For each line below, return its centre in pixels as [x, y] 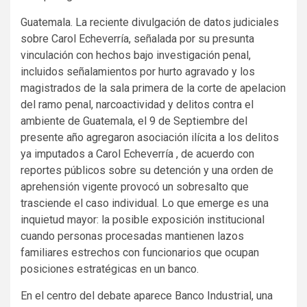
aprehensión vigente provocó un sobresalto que [135, 186]
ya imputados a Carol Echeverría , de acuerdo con [137, 153]
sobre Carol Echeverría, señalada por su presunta [137, 38]
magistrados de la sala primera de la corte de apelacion [153, 88]
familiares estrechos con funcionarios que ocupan [140, 252]
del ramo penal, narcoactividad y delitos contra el [137, 104]
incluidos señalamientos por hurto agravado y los [138, 71]
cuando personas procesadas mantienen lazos [132, 236]
